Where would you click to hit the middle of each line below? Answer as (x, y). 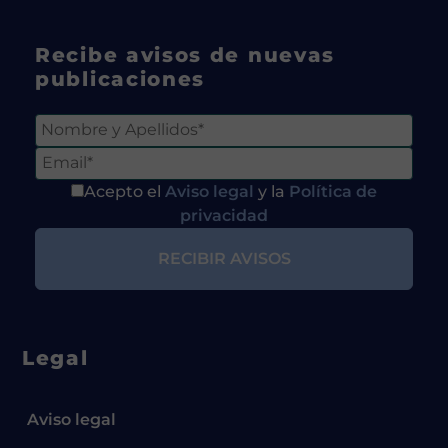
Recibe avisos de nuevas (185, 54)
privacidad (224, 215)
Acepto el (124, 191)
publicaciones (120, 78)
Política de (333, 191)
